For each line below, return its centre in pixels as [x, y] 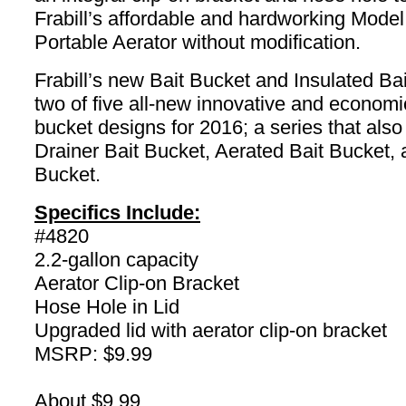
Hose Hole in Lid [107, 307]
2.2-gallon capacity [116, 260]
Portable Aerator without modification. [198, 42]
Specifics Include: [117, 213]
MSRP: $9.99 [93, 354]
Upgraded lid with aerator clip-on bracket [211, 330]
